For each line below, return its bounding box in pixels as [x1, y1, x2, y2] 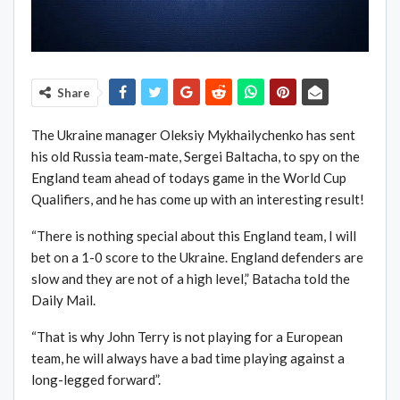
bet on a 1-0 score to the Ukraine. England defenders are [31, 249, 363, 266]
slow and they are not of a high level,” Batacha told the [31, 271, 350, 287]
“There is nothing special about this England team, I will [31, 228, 356, 245]
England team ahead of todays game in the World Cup [31, 170, 346, 187]
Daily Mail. [31, 292, 96, 309]
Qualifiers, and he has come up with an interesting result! [31, 191, 364, 208]
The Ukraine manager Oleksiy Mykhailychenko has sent [31, 127, 355, 144]
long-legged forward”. [31, 371, 161, 388]
